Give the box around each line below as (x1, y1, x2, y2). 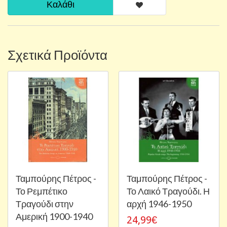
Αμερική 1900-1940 (16, 210, 93, 222)
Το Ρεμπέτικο (16, 185, 67, 197)
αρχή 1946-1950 (127, 198, 192, 209)
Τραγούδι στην (16, 198, 73, 209)
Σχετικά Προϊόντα (8, 46, 107, 63)
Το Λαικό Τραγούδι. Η (127, 185, 210, 197)
